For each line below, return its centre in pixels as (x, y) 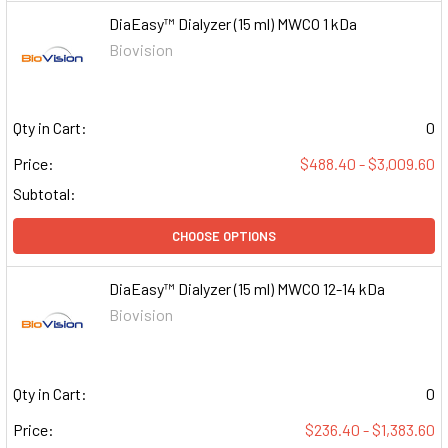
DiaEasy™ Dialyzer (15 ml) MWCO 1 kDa (233, 24)
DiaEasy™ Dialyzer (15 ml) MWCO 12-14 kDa (247, 289)
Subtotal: (44, 194)
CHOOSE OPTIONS (224, 236)
